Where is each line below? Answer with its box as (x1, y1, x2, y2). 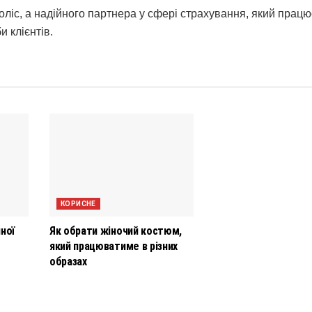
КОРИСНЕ (61, 200, 96, 208)
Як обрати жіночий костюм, (49, 224, 182, 238)
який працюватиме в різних (49, 240, 178, 253)
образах (49, 255, 87, 269)
